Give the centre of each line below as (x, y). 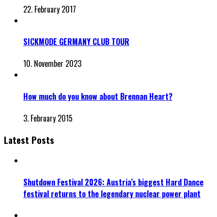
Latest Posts (29, 139)
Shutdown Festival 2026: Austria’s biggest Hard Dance (113, 182)
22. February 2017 (50, 9)
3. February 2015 (48, 118)
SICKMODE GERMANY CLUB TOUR (76, 42)
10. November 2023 (52, 64)
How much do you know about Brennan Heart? (98, 96)
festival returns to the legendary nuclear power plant (112, 194)
